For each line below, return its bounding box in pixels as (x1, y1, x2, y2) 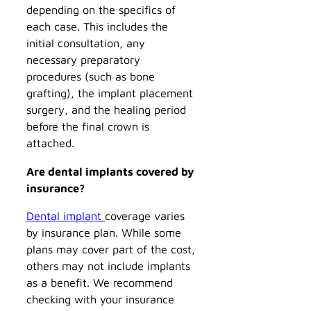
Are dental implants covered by (26, 164, 194, 178)
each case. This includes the (26, 19, 168, 33)
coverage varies (105, 208, 185, 222)
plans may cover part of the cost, (26, 242, 195, 255)
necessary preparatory (26, 53, 140, 67)
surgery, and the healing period (26, 103, 186, 117)
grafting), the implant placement (26, 86, 193, 100)
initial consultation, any (26, 36, 145, 50)
